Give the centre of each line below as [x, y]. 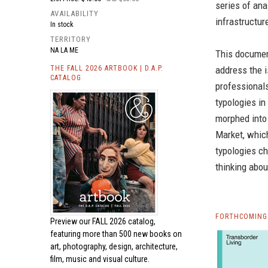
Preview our [71, 221]
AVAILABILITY [74, 13]
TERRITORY [71, 39]
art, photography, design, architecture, [114, 246]
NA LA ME [64, 50]
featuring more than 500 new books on [116, 234]
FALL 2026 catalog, [124, 221]
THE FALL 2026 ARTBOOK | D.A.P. [107, 68]
